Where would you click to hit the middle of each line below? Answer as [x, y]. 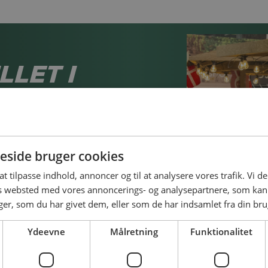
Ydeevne [47, 232]
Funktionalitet [222, 232]
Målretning [134, 232]
